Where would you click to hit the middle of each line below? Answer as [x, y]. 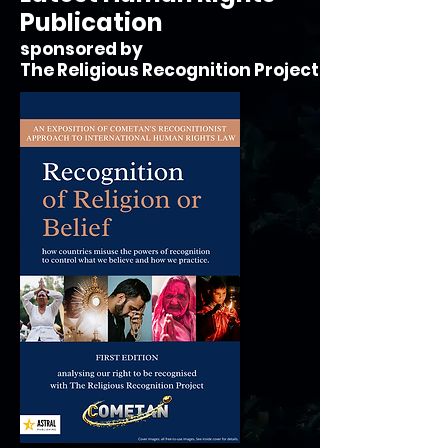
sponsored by [81, 49]
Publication [91, 22]
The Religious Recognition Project [169, 70]
